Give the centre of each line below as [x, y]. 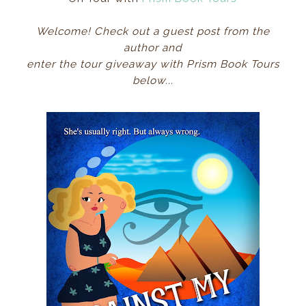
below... [153, 80]
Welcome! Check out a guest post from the [153, 31]
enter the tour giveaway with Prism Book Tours [153, 64]
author [142, 47]
